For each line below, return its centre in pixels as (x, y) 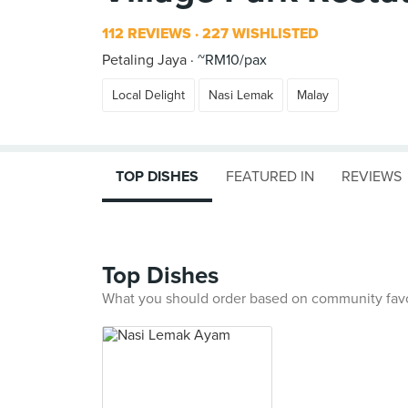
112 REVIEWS (147, 34)
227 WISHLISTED (259, 34)
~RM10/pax (230, 60)
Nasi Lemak (241, 95)
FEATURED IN (270, 177)
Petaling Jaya (144, 60)
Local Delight (148, 95)
